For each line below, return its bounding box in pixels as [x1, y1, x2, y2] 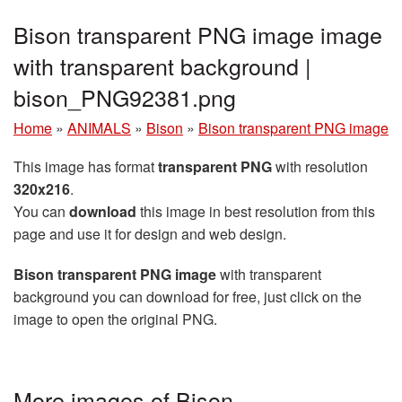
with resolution [272, 155, 368, 177]
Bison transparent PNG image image [13, 17, 382, 50]
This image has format [13, 155, 158, 177]
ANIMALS [67, 117, 131, 138]
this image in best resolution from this [136, 200, 375, 222]
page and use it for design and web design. [13, 223, 286, 244]
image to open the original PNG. [13, 308, 217, 329]
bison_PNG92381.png [13, 80, 236, 113]
